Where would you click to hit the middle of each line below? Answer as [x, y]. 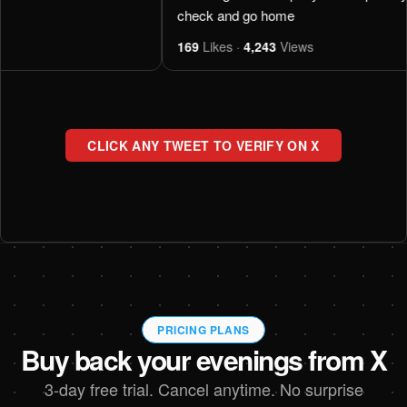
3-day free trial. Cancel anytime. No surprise [203, 388]
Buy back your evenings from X [203, 359]
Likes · [93, 46]
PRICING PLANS [203, 329]
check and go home [107, 15]
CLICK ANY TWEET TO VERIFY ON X [203, 145]
